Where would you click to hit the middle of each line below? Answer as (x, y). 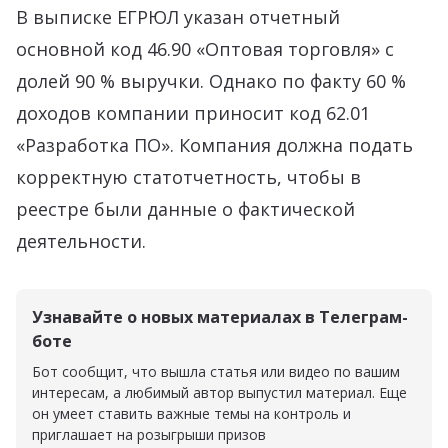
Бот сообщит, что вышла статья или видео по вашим (216, 371)
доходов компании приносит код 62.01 (193, 113)
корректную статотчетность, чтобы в (188, 177)
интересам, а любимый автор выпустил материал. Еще (219, 392)
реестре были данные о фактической (185, 209)
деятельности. (81, 241)
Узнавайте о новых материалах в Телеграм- (220, 317)
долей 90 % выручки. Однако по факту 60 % (211, 81)
